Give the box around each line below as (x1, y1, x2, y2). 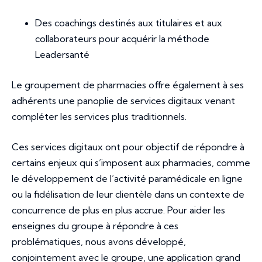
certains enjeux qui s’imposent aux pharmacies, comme (12, 157, 250, 169)
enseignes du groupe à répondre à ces (12, 220, 178, 232)
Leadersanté (35, 49, 89, 61)
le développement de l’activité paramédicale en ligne (12, 173, 243, 185)
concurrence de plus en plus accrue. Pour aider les (12, 204, 225, 216)
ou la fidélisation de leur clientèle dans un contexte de (12, 188, 244, 201)
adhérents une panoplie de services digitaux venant (12, 95, 235, 107)
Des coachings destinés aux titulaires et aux (35, 17, 222, 29)
